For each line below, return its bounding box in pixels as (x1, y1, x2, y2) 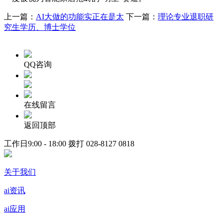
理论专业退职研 (158, 12, 214, 21)
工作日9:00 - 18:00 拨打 (4, 139, 86, 148)
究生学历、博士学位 (4, 22, 76, 31)
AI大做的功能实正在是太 (36, 12, 124, 21)
